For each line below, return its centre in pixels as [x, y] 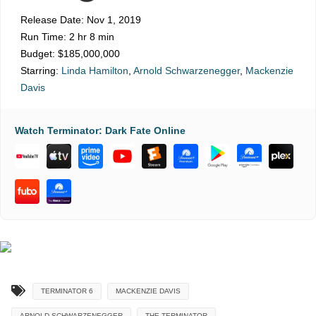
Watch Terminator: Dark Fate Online [100, 131]
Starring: [41, 71]
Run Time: [43, 37]
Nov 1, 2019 [113, 20]
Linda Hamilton [95, 71]
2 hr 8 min [90, 37]
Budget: [38, 54]
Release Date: [52, 20]
